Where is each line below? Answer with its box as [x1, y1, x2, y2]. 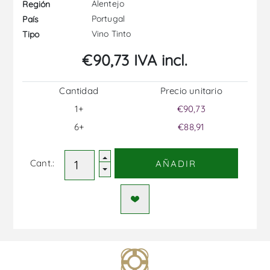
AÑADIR [155, 157, 197, 169]
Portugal [89, 13, 125, 25]
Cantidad [59, 85, 98, 97]
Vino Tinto [89, 28, 131, 40]
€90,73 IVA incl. [82, 51, 188, 70]
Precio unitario [160, 85, 222, 97]
